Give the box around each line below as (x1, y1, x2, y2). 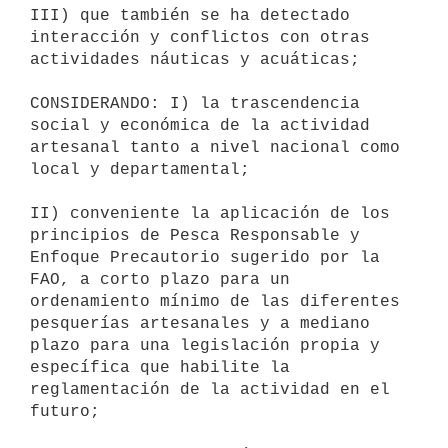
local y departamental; (30, 160, 250, 179)
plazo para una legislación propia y (30, 336, 380, 355)
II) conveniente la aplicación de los (30, 204, 390, 223)
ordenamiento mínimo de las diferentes (30, 292, 400, 311)
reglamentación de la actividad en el (30, 380, 390, 399)
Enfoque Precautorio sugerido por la (30, 248, 380, 267)
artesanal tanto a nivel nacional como (30, 138, 400, 157)
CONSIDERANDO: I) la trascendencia (30, 94, 360, 113)
